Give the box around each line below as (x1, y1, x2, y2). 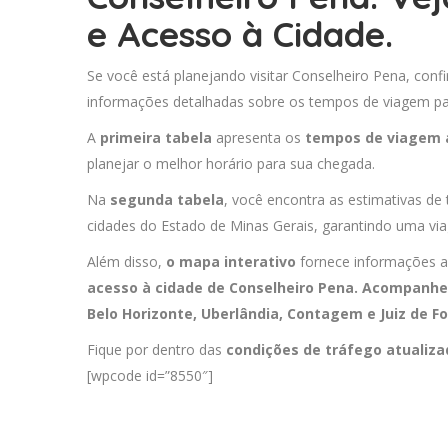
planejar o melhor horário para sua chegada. (87, 154, 375, 174)
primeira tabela (100, 128, 212, 148)
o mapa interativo (166, 252, 296, 272)
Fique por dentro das (87, 340, 226, 360)
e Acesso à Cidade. (87, 12, 393, 57)
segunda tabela (110, 190, 224, 210)
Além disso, (87, 252, 166, 272)
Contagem (287, 304, 363, 324)
